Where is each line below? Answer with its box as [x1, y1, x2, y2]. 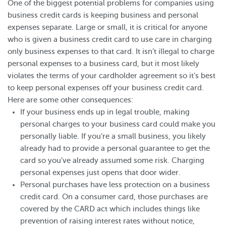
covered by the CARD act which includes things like [20, 205, 200, 213]
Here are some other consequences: [8, 96, 133, 104]
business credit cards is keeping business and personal [8, 11, 198, 19]
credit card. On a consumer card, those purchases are [20, 193, 208, 201]
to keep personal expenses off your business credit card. [8, 84, 204, 92]
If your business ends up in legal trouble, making [20, 108, 190, 116]
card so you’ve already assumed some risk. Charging [20, 156, 204, 164]
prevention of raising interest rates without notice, [20, 217, 195, 225]
